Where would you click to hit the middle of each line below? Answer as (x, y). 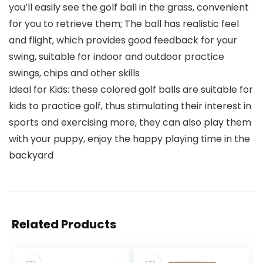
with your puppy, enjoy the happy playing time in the (129, 139)
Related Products (64, 225)
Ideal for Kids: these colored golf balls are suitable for (131, 90)
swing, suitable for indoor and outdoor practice (117, 57)
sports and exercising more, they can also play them (130, 123)
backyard (31, 156)
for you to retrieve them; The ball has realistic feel (124, 24)
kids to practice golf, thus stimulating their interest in (130, 106)
